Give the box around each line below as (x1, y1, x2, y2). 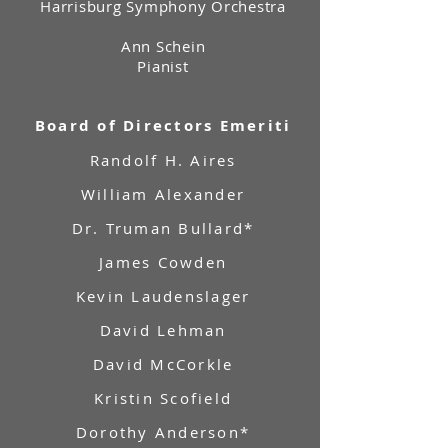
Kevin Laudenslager (75, 286, 251, 306)
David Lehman (99, 320, 227, 340)
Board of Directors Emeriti (34, 115, 292, 136)
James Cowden (99, 252, 227, 272)
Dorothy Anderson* (75, 422, 251, 442)
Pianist (137, 56, 189, 76)
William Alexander (80, 184, 246, 204)
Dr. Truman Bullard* (71, 218, 255, 238)
